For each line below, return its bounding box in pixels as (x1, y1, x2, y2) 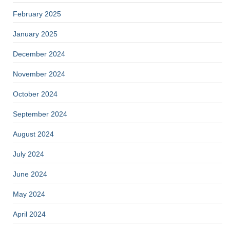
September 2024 (13, 109, 67, 118)
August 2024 (13, 129, 54, 138)
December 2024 (13, 49, 65, 58)
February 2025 (13, 9, 61, 18)
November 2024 (13, 69, 65, 78)
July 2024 (13, 149, 44, 158)
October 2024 (13, 89, 57, 98)
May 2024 (13, 189, 45, 198)
